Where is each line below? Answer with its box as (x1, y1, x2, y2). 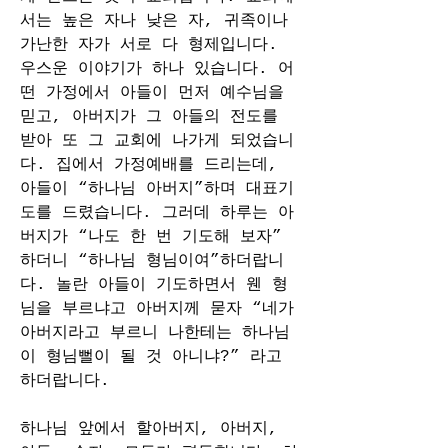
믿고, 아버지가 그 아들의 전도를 (20, 108, 278, 126)
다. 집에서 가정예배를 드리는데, (20, 156, 278, 174)
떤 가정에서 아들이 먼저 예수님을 (20, 84, 284, 102)
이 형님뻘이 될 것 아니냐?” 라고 (20, 348, 282, 366)
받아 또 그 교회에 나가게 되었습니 (20, 132, 294, 150)
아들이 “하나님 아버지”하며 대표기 (20, 180, 294, 198)
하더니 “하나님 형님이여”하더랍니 (20, 252, 284, 270)
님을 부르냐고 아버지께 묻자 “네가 (20, 300, 294, 318)
